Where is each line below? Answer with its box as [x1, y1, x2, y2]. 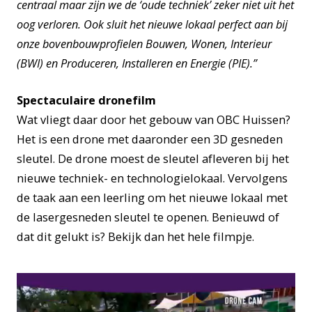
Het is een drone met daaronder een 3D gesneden [17, 132, 283, 148]
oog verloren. [17, 16, 81, 32]
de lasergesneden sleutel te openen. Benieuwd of [17, 210, 279, 226]
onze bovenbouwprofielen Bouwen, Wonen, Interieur [17, 36, 272, 52]
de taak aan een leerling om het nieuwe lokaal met [17, 190, 288, 206]
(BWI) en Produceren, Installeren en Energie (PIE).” [17, 55, 260, 71]
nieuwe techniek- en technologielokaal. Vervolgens [17, 171, 288, 187]
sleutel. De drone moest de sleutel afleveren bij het [17, 151, 289, 167]
